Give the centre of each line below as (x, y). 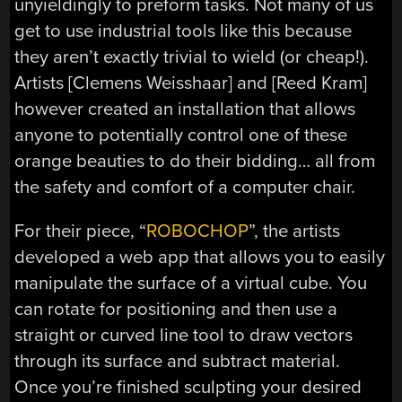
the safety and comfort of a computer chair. (185, 187)
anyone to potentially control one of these (181, 135)
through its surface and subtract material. (178, 362)
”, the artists (295, 232)
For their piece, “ (81, 232)
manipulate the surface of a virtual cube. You (191, 284)
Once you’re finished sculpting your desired (188, 388)
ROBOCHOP (198, 232)
